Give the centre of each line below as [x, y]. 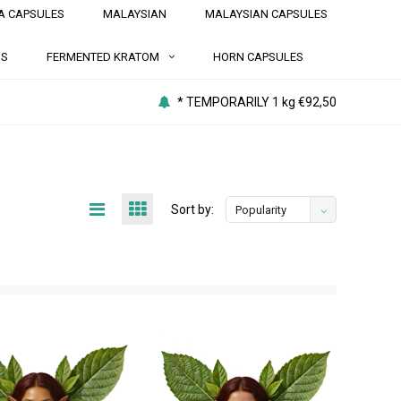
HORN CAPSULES [258, 57]
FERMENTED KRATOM [103, 57]
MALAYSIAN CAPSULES [266, 14]
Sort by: [192, 209]
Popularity [261, 209]
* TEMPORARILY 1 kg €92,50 [256, 102]
